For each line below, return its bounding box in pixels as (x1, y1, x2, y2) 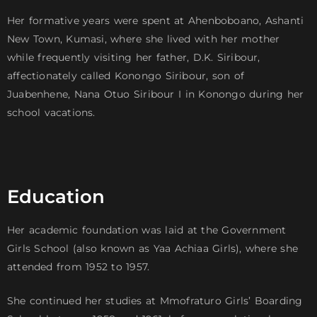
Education (7, 185, 105, 209)
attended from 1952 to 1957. (7, 260, 150, 274)
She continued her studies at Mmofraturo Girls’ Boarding (7, 294, 303, 308)
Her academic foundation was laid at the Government (7, 224, 287, 237)
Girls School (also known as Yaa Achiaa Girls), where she (7, 242, 299, 255)
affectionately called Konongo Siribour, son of (7, 69, 245, 83)
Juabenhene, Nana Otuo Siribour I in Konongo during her (7, 88, 304, 101)
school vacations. (7, 106, 96, 120)
